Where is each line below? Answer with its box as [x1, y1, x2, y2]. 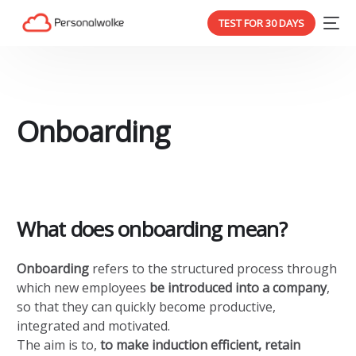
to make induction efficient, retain [100, 335, 301, 354]
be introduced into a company [149, 278, 327, 296]
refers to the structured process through [89, 259, 338, 277]
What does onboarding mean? [17, 215, 287, 244]
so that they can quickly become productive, [17, 297, 277, 315]
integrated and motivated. [17, 316, 171, 335]
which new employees [17, 278, 150, 296]
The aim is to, [17, 335, 101, 354]
